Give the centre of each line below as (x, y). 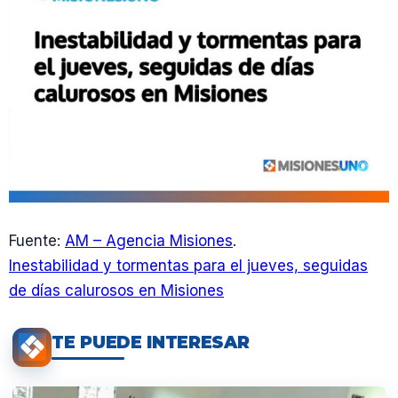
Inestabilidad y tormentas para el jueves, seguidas (188, 265)
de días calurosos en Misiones (116, 290)
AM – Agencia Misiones (149, 240)
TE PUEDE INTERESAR (151, 343)
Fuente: (37, 240)
